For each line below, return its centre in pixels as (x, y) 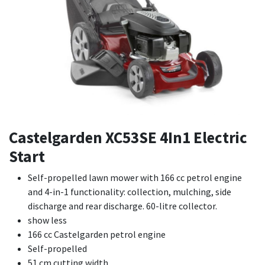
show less (47, 220)
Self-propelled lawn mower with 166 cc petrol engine (135, 178)
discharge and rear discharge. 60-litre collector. (122, 206)
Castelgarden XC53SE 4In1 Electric (128, 138)
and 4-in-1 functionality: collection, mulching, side (130, 192)
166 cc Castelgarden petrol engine (97, 235)
